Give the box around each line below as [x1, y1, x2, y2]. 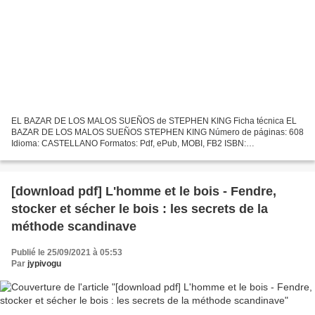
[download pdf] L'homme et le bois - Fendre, [11, 184, 223, 199]
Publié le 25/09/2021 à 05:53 [11, 247, 122, 258]
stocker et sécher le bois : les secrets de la [11, 202, 268, 217]
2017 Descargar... [11, 161, 79, 172]
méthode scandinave [11, 219, 136, 234]
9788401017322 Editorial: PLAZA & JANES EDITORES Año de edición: [11, 150, 284, 160]
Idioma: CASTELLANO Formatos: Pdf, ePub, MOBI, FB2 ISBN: [11, 139, 246, 149]
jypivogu [27, 259, 61, 269]
